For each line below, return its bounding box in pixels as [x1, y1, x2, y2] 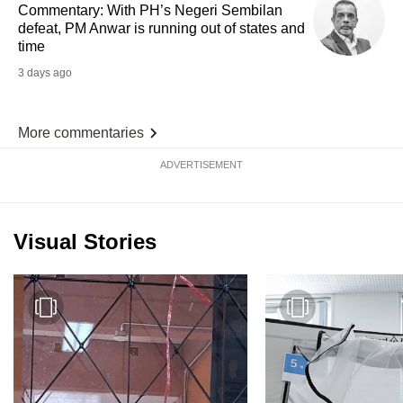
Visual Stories [13, 228, 157, 254]
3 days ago [18, 66, 72, 79]
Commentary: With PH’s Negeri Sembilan [18, 2, 282, 18]
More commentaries [18, 124, 144, 140]
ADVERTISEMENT [160, 158, 243, 170]
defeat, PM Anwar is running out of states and [18, 20, 305, 36]
